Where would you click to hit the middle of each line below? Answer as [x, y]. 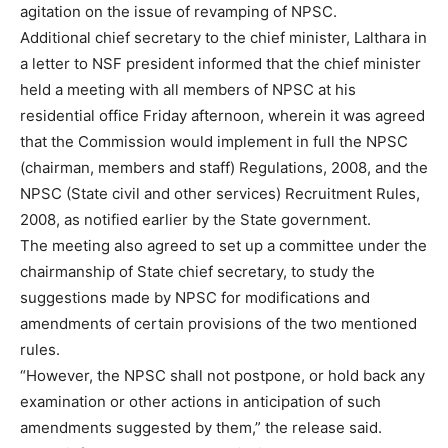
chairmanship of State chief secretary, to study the [197, 271]
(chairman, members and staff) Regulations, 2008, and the [224, 167]
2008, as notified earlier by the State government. [195, 219]
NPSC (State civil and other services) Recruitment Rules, [220, 193]
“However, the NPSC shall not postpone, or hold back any [222, 375]
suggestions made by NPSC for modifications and [195, 297]
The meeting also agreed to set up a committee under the [223, 245]
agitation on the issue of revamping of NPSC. [178, 11]
